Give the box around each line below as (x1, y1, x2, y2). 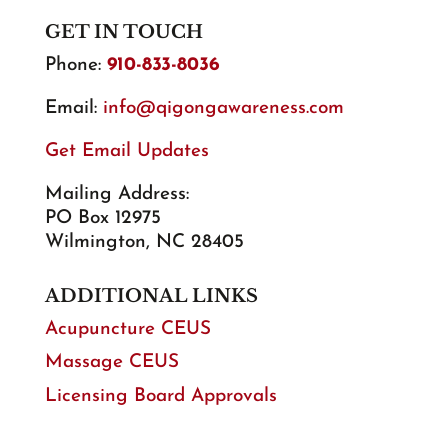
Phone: (44, 55, 107, 75)
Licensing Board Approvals (44, 386, 277, 406)
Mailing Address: (44, 184, 189, 204)
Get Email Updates (44, 141, 209, 161)
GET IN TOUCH (44, 20, 203, 43)
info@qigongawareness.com (102, 98, 344, 118)
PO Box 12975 (44, 208, 161, 228)
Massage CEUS (44, 353, 179, 373)
